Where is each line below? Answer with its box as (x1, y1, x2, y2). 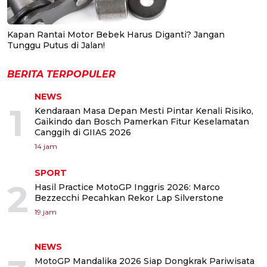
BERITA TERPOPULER (7, 69, 116, 80)
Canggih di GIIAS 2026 (35, 127, 131, 138)
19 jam (35, 207, 57, 216)
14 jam (35, 142, 57, 151)
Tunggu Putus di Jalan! (7, 40, 105, 51)
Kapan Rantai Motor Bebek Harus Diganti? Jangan (7, 29, 225, 40)
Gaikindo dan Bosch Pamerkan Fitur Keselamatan (35, 116, 249, 127)
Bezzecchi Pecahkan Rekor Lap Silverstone (35, 193, 223, 203)
